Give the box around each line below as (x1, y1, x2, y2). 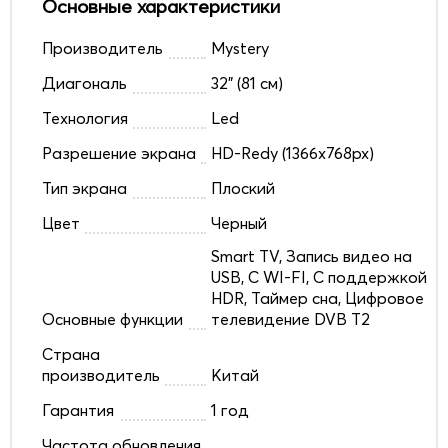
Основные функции (42, 308, 183, 329)
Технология (42, 107, 128, 128)
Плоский (210, 177, 275, 198)
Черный (210, 212, 267, 233)
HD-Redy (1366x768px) (210, 142, 374, 163)
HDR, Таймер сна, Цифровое (210, 287, 424, 308)
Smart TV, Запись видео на (210, 245, 412, 266)
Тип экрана (42, 177, 127, 198)
